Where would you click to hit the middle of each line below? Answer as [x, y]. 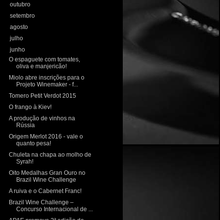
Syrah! [25, 162]
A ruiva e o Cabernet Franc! [45, 191]
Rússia [25, 125]
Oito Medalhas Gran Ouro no [47, 173]
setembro [23, 16]
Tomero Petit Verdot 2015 [42, 96]
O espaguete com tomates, [44, 60]
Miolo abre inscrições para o [46, 78]
